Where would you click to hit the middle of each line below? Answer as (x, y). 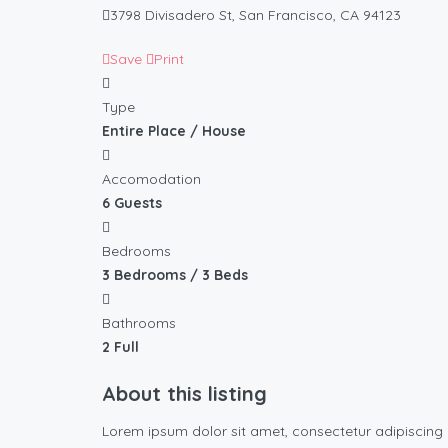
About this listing (184, 394)
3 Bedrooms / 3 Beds (175, 275)
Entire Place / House (174, 131)
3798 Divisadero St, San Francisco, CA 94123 (255, 15)
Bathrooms (139, 323)
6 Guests (132, 203)
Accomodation (151, 179)
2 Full (120, 347)
